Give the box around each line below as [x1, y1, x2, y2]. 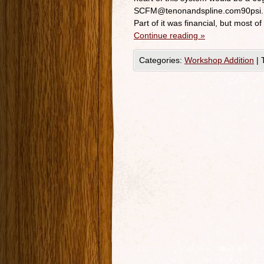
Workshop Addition [184, 55, 254, 65]
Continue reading [134, 31, 200, 40]
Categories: [139, 55, 184, 65]
